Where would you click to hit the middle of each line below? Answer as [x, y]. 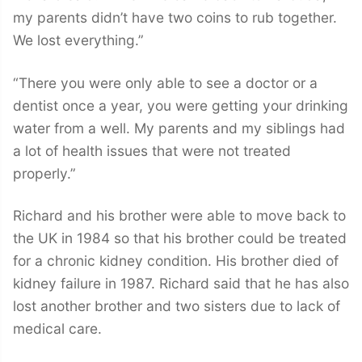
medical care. [59, 329]
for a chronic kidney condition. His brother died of [176, 261]
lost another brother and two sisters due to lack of [177, 306]
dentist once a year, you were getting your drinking [181, 105]
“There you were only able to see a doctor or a [165, 82]
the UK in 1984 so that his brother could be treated [180, 238]
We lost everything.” [80, 40]
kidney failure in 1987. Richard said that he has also [181, 284]
